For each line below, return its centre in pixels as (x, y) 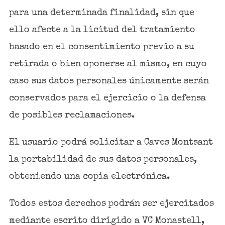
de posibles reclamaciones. (72, 115)
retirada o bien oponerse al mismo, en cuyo (108, 64)
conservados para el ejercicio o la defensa (107, 98)
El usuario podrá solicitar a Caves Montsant (111, 142)
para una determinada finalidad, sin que (101, 13)
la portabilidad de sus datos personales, (103, 159)
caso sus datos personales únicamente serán (109, 81)
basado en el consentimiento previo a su (101, 47)
